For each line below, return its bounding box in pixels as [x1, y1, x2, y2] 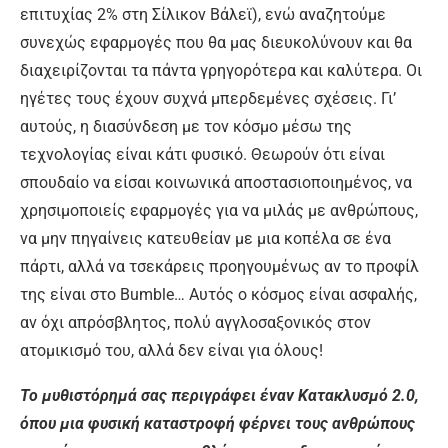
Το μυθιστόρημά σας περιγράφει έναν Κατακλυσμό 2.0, [20, 385, 419, 405]
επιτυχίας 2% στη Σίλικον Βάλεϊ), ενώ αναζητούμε [20, 4, 386, 24]
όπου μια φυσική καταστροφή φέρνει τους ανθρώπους [20, 413, 415, 433]
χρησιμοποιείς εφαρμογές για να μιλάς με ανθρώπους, [20, 200, 418, 220]
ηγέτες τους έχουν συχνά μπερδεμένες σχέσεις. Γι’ [20, 88, 396, 108]
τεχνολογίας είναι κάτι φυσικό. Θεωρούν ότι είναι [20, 144, 385, 164]
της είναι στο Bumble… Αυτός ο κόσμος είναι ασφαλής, [20, 284, 417, 304]
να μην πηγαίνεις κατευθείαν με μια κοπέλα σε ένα [20, 228, 391, 248]
